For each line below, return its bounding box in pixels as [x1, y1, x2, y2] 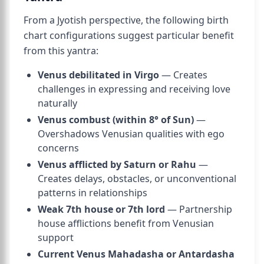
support [38, 231, 74, 244]
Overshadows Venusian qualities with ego [38, 127, 225, 140]
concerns [38, 141, 79, 154]
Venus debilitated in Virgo [38, 68, 159, 81]
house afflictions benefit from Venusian [38, 217, 214, 230]
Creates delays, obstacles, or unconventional [38, 172, 236, 185]
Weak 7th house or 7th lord [38, 203, 165, 216]
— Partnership [165, 203, 232, 216]
